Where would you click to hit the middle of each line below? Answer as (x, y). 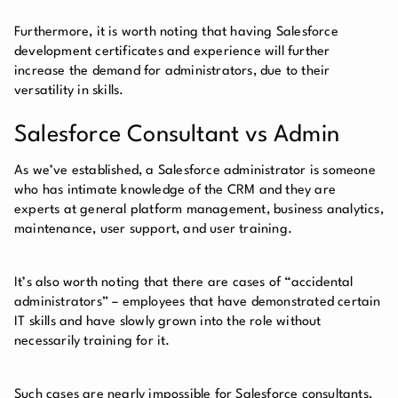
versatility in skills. (69, 91)
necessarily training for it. (94, 341)
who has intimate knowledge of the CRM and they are (175, 190)
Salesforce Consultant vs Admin (177, 135)
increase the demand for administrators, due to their (172, 71)
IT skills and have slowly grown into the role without (168, 322)
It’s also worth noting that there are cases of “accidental (184, 283)
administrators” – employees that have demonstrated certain (198, 302)
